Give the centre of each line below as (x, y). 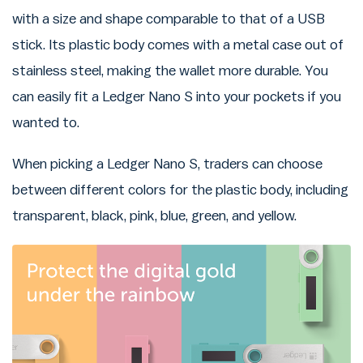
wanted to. (46, 122)
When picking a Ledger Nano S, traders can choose (167, 164)
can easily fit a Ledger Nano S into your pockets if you (177, 96)
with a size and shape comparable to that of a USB (169, 19)
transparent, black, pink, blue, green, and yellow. (154, 216)
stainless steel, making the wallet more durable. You (170, 70)
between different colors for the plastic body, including (180, 190)
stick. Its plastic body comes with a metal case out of (178, 45)
